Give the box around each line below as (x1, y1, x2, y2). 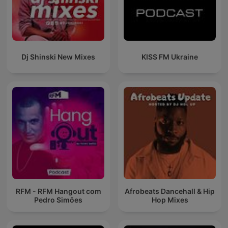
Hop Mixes (151, 195, 188, 204)
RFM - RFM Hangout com (15, 186, 101, 195)
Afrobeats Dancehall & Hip (125, 186, 215, 195)
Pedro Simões (34, 195, 82, 204)
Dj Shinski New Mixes (21, 52, 95, 62)
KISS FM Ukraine (141, 52, 198, 62)
